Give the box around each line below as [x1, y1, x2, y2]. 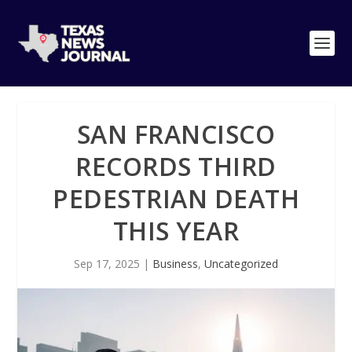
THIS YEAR [112, 214, 240, 247]
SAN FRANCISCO [76, 117, 276, 151]
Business [152, 256, 198, 271]
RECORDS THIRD [75, 149, 277, 183]
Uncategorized [204, 256, 278, 271]
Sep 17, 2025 [74, 256, 140, 271]
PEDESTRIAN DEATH [53, 181, 299, 215]
